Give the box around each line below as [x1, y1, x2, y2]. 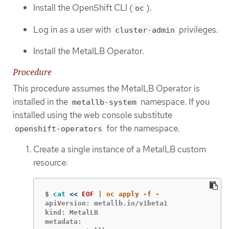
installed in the [13, 96, 70, 107]
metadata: [45, 217, 82, 225]
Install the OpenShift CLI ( [33, 2, 133, 14]
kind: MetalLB [45, 208, 98, 216]
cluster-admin [115, 25, 175, 35]
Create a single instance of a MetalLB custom [33, 144, 206, 155]
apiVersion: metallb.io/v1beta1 [45, 199, 168, 207]
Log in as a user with [33, 24, 113, 35]
